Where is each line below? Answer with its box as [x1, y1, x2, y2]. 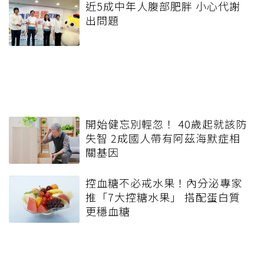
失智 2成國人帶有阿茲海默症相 [85, 130, 240, 146]
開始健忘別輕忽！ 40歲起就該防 [85, 116, 247, 132]
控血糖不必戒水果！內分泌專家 [85, 175, 242, 191]
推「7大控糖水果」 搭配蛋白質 [85, 189, 240, 205]
